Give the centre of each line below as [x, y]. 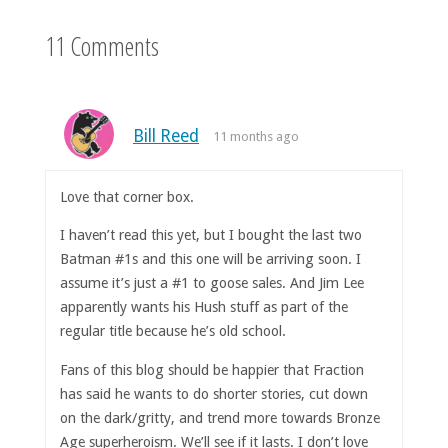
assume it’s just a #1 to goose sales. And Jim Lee [212, 283]
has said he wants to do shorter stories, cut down [214, 393]
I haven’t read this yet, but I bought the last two [211, 235]
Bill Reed [166, 135]
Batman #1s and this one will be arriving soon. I [211, 259]
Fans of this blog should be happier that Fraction [212, 369]
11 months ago [255, 136]
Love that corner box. [127, 197]
